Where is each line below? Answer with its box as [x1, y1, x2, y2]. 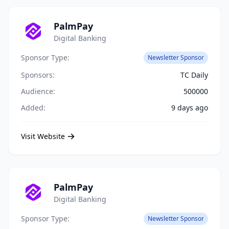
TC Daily [180, 70, 208, 80]
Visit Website [21, 131, 65, 141]
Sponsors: [21, 70, 55, 80]
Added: [21, 103, 45, 112]
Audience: [21, 86, 55, 96]
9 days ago [171, 103, 208, 112]
